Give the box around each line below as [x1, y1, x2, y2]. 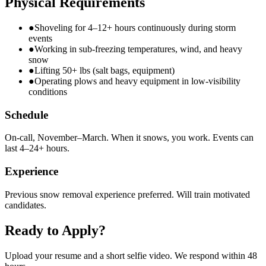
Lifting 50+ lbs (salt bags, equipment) [34, 65, 175, 75]
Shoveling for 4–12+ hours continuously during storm [34, 22, 236, 33]
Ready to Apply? [5, 222, 106, 238]
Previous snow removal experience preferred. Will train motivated [5, 189, 250, 199]
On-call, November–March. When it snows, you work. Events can [5, 132, 254, 143]
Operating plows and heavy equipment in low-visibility [34, 75, 240, 86]
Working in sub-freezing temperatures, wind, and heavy [34, 43, 242, 54]
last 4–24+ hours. [5, 143, 69, 154]
